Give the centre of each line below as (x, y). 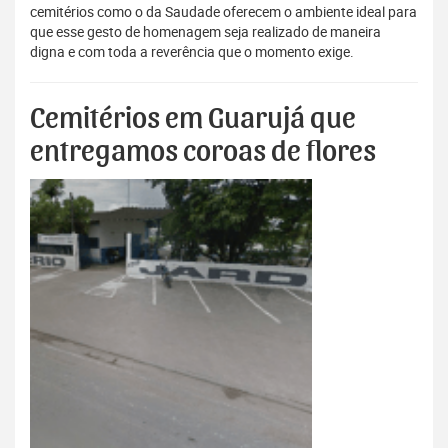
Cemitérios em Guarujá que (193, 119)
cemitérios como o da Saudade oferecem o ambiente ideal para (223, 12)
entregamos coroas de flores (203, 152)
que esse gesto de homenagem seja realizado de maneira (205, 32)
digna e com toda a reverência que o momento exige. (192, 52)
